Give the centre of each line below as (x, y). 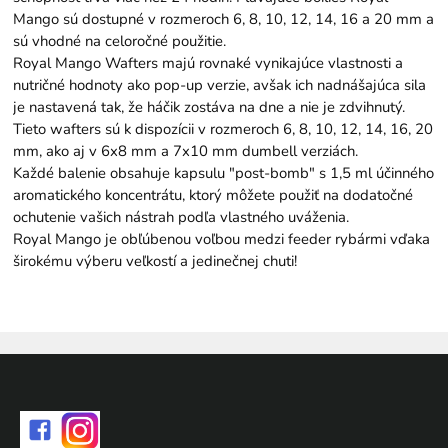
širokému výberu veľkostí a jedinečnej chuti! (155, 261)
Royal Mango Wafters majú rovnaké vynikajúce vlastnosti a (208, 63)
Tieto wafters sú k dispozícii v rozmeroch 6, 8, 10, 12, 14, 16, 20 (223, 129)
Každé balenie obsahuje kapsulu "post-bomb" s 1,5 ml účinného (224, 173)
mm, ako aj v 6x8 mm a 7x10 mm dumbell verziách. (186, 151)
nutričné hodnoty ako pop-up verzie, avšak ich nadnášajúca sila (220, 85)
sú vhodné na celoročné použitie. (120, 41)
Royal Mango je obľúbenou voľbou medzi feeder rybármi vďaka (222, 239)
